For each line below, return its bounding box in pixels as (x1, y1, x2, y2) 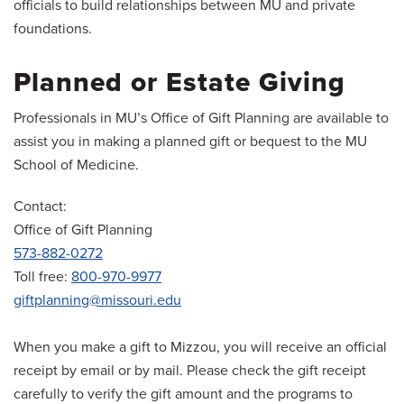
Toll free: (14, 268, 71, 287)
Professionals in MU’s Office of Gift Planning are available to (14, 109, 389, 128)
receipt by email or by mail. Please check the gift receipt (14, 362, 366, 381)
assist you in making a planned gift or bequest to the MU (14, 133, 367, 151)
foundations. (14, 20, 92, 39)
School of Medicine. (14, 156, 139, 175)
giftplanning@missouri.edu (14, 291, 181, 310)
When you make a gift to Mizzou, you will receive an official (14, 338, 387, 357)
